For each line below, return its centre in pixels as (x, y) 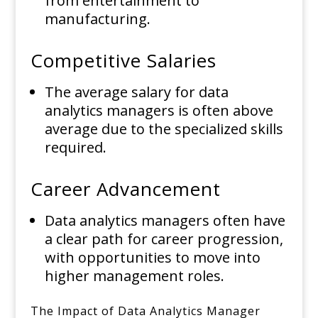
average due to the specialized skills (164, 129)
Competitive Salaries (126, 61)
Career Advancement (128, 189)
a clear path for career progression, (164, 239)
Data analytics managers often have (165, 221)
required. (75, 148)
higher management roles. (134, 276)
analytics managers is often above (159, 111)
